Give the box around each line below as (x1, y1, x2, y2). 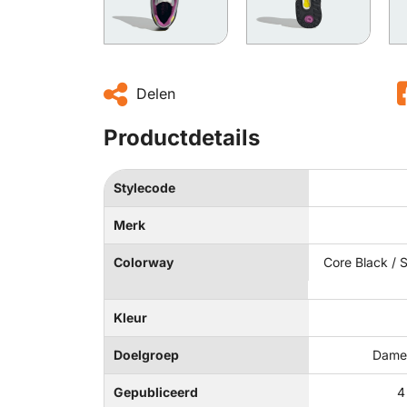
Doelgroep (114, 347, 179, 362)
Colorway (114, 254, 174, 270)
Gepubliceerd (114, 384, 198, 400)
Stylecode (114, 180, 175, 195)
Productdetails (104, 124, 260, 151)
